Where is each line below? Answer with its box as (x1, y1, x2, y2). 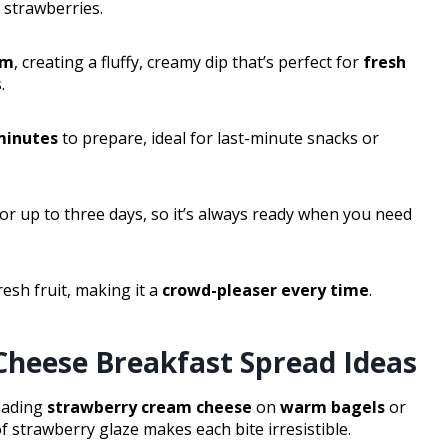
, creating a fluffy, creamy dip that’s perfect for (14, 51, 363, 74)
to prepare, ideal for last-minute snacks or (58, 127, 379, 150)
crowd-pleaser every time (162, 279, 369, 302)
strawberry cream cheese (47, 396, 252, 419)
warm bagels (280, 396, 385, 419)
